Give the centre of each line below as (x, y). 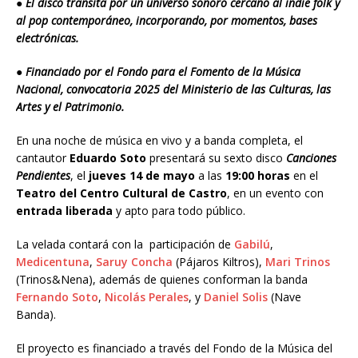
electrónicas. (48, 38)
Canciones (311, 158)
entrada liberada (64, 211)
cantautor (43, 158)
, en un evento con (275, 193)
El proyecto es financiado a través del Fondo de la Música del (174, 348)
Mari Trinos (298, 262)
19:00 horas (256, 176)
